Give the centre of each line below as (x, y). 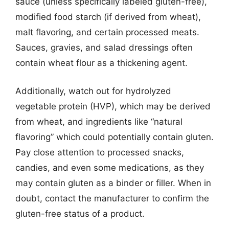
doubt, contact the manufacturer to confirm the (112, 198)
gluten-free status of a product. (80, 214)
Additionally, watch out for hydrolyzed (93, 91)
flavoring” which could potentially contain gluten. (114, 137)
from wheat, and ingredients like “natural (99, 122)
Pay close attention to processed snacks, (100, 152)
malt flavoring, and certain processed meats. (107, 32)
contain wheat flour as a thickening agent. (101, 63)
